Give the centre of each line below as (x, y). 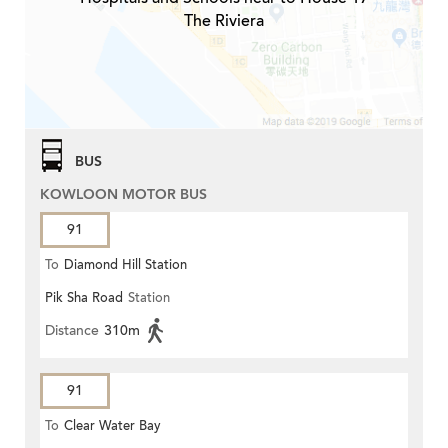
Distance (72, 330)
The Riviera (224, 20)
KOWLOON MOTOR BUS (123, 194)
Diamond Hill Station (125, 264)
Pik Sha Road (84, 297)
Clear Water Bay (112, 425)
